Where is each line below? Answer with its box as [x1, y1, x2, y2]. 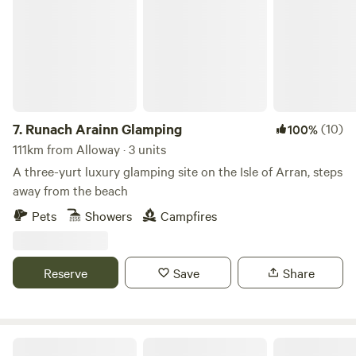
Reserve [44, 264, 88, 281]
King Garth [12, 335, 65, 351]
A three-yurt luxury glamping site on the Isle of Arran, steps [13, 162, 342, 180]
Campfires [161, 207, 217, 224]
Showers [85, 207, 132, 224]
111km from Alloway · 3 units [13, 140, 166, 157]
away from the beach [13, 181, 128, 199]
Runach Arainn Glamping [25, 119, 182, 138]
